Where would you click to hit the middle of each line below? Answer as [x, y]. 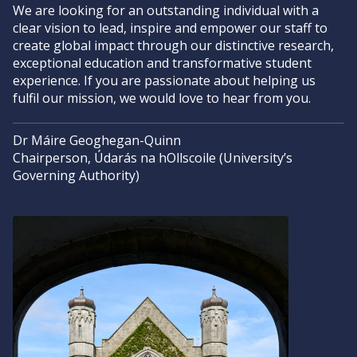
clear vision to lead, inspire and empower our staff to [170, 28]
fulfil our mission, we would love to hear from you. [162, 98]
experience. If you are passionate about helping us [164, 80]
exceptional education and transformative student [162, 63]
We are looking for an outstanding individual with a [166, 10]
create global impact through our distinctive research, [173, 45]
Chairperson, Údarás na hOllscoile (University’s [153, 158]
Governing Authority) [76, 175]
